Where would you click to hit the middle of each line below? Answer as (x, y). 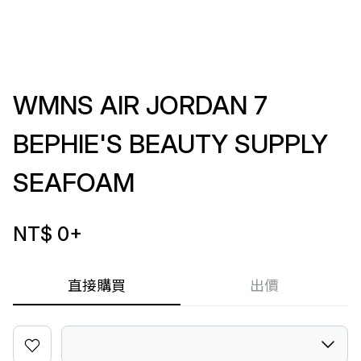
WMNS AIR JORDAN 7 (140, 105)
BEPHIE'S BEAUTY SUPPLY (170, 144)
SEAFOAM (74, 183)
